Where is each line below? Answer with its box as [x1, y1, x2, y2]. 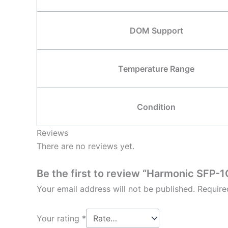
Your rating [37, 213, 82, 223]
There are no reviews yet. [37, 140, 134, 151]
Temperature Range [118, 63, 194, 74]
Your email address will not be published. [37, 184, 195, 194]
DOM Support [129, 25, 183, 36]
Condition [137, 101, 176, 112]
